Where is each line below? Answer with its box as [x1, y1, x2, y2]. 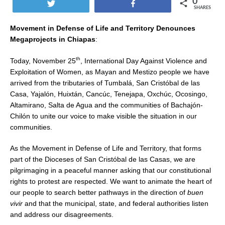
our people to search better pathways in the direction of [10, 188, 187, 196]
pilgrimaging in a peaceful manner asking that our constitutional [10, 166, 211, 174]
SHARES [194, 6, 211, 11]
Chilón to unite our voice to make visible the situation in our [10, 111, 197, 120]
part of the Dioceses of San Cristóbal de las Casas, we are [10, 155, 195, 163]
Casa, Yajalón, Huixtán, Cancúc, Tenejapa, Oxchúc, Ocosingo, [10, 89, 207, 98]
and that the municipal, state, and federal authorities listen [23, 199, 208, 207]
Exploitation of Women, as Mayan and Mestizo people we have [10, 67, 209, 76]
